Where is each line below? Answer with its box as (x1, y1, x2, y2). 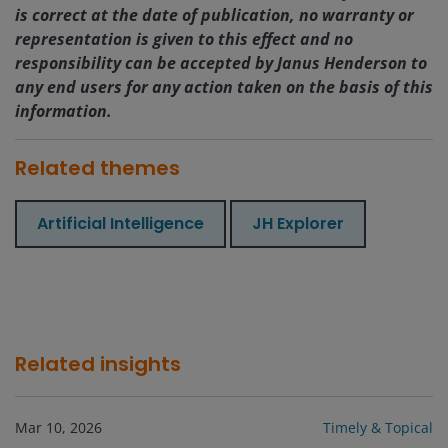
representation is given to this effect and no (15, 28, 353, 51)
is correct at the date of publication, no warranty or (15, 4, 414, 27)
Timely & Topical (323, 418, 433, 438)
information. (15, 100, 112, 123)
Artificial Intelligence (37, 212, 204, 236)
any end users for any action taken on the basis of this (15, 76, 433, 99)
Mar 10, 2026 (15, 418, 102, 438)
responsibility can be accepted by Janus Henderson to (15, 52, 427, 75)
